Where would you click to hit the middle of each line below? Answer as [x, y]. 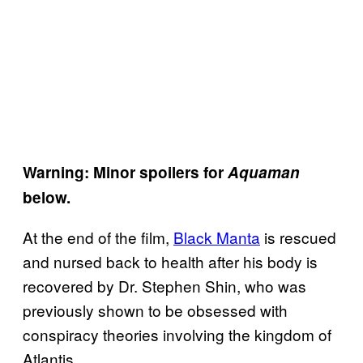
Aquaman [264, 172]
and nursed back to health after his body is [170, 261]
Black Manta [217, 237]
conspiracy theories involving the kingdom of [177, 334]
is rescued [298, 237]
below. [47, 197]
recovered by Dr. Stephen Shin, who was [164, 285]
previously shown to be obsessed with [155, 310]
